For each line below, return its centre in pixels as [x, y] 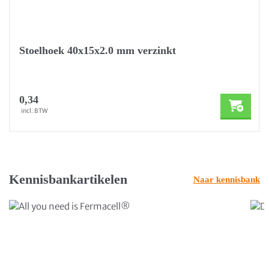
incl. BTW [34, 111]
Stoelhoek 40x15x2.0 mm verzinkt [98, 50]
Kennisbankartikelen [68, 179]
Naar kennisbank [227, 179]
